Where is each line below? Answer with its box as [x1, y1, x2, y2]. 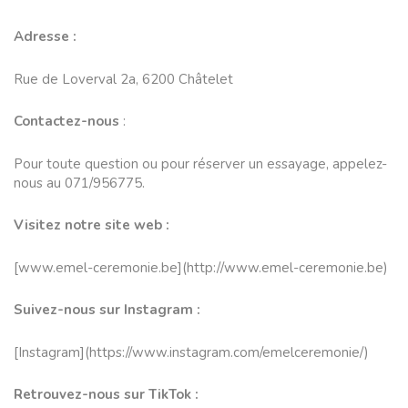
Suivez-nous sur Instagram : [14, 301, 200, 320]
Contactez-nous [14, 112, 119, 131]
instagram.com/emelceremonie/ [169, 342, 364, 362]
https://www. [89, 342, 169, 362]
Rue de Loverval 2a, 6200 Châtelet [14, 69, 233, 88]
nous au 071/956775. [14, 173, 145, 192]
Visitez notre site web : [14, 216, 169, 235]
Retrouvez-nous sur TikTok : [14, 385, 199, 404]
